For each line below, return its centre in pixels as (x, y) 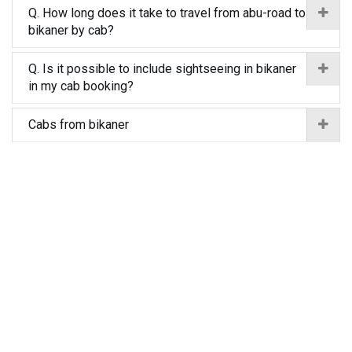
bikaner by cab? (71, 30)
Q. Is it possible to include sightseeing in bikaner (162, 69)
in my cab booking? (81, 86)
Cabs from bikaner (79, 125)
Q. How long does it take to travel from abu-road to (167, 13)
